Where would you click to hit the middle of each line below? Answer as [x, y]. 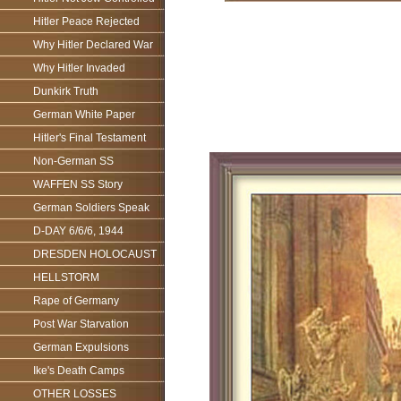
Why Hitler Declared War [93, 45]
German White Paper [84, 115]
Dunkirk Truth [66, 91]
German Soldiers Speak [91, 208]
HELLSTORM [66, 277]
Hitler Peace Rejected [86, 21]
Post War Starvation [81, 324]
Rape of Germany [76, 301]
